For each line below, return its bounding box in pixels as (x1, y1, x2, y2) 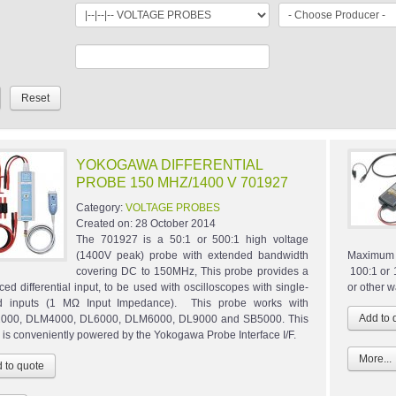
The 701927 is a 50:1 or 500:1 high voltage (76, 233, 308, 247)
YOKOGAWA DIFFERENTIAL (76, 157, 263, 173)
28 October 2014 (135, 217, 216, 231)
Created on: (76, 217, 135, 231)
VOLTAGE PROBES (126, 202, 220, 215)
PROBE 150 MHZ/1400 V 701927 (76, 175, 288, 191)
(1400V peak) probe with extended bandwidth (76, 249, 308, 263)
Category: (76, 202, 126, 215)
